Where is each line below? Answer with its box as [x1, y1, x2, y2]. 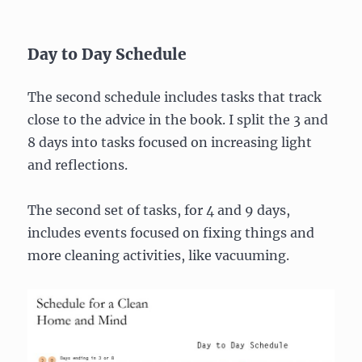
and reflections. [27, 157, 128, 174]
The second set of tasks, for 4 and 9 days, [27, 202, 291, 219]
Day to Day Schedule [27, 44, 187, 65]
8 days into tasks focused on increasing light [27, 134, 313, 151]
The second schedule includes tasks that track [27, 89, 322, 106]
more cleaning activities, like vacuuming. [27, 247, 290, 264]
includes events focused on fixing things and [27, 225, 315, 242]
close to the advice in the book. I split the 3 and [27, 112, 329, 128]
